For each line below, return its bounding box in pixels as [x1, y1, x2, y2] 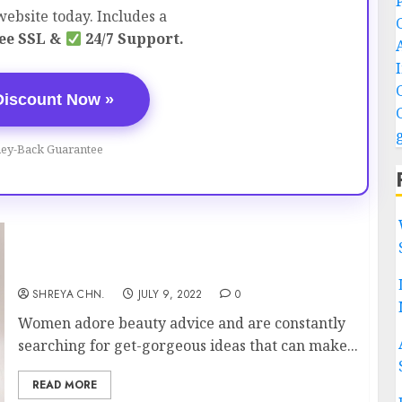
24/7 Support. [81, 29, 184, 48]
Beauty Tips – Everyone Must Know [17, 261, 276, 281]
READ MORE [31, 377, 97, 393]
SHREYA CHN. [31, 286, 106, 302]
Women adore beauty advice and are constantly [17, 313, 345, 333]
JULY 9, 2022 [137, 286, 203, 302]
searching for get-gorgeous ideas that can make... [17, 336, 358, 355]
